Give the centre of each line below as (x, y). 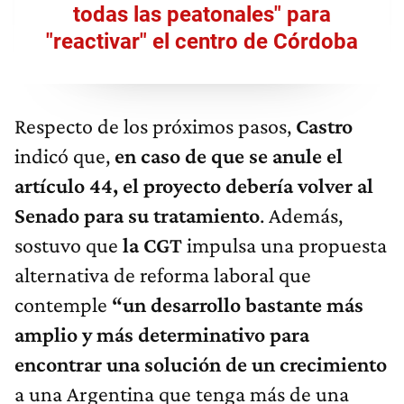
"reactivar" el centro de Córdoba (202, 42)
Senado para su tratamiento (137, 216)
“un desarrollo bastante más (238, 305)
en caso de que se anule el (229, 156)
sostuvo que (66, 245)
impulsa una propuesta (287, 245)
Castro (324, 126)
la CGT (152, 245)
